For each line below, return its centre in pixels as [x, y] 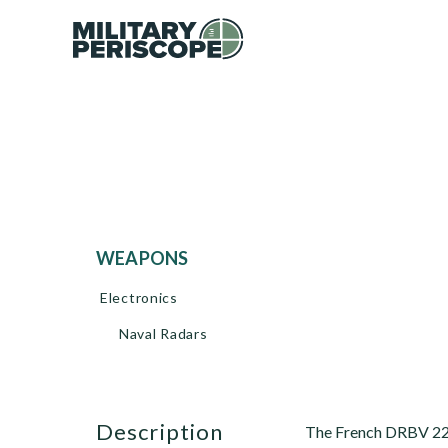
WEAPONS [152, 258]
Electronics [139, 297]
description [169, 431]
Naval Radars [163, 333]
